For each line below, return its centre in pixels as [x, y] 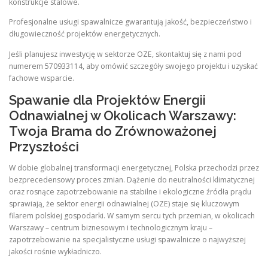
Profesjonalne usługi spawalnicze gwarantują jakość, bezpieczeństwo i [130, 22]
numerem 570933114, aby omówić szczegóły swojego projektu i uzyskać [133, 66]
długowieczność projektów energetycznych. [85, 34]
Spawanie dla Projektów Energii [107, 100]
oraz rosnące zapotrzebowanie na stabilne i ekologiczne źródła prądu [130, 191]
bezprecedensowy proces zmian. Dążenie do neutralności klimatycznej [132, 179]
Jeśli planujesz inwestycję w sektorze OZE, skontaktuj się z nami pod [125, 54]
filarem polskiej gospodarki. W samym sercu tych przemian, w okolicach [132, 215]
